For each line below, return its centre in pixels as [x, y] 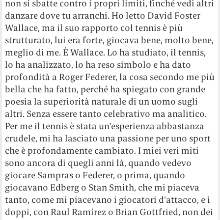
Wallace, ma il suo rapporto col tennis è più [94, 28]
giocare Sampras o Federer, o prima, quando [95, 175]
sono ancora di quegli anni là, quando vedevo [98, 163]
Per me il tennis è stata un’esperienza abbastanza [105, 126]
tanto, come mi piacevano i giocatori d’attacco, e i [108, 200]
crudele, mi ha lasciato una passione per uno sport [108, 138]
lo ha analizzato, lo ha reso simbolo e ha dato [98, 65]
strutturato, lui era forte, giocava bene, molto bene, [110, 40]
